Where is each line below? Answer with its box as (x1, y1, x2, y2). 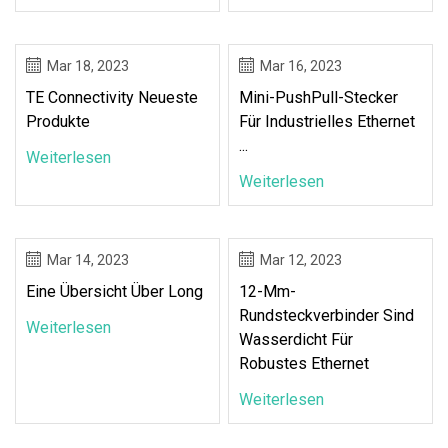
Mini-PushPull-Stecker (239, 87, 399, 107)
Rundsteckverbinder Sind (239, 305, 415, 325)
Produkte (26, 111, 90, 131)
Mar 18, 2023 (47, 57, 129, 74)
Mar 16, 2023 (260, 57, 343, 74)
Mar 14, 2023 (47, 251, 129, 268)
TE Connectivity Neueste (26, 87, 198, 107)
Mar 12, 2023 (260, 251, 343, 268)
